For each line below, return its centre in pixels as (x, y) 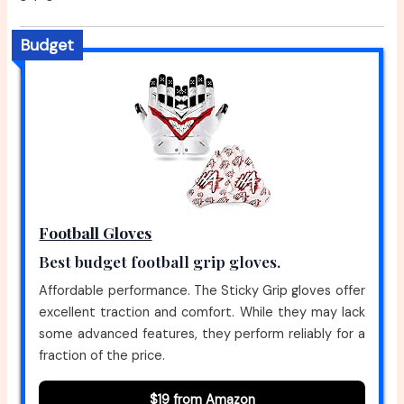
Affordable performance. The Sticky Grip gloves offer (202, 290)
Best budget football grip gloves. (160, 261)
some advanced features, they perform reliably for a (202, 334)
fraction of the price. (102, 355)
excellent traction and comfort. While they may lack (202, 312)
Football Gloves (96, 232)
